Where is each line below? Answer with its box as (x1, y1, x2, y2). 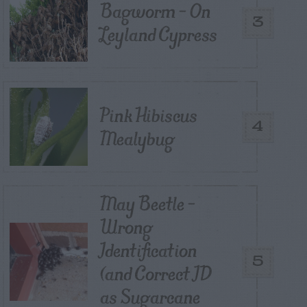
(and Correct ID (100, 257, 211, 290)
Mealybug (100, 122, 174, 155)
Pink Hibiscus (100, 99, 197, 132)
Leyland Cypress (100, 18, 217, 51)
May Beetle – (100, 187, 195, 220)
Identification (100, 234, 197, 267)
